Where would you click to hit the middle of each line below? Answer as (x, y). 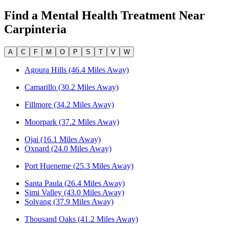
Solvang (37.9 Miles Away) (69, 201)
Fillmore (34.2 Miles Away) (69, 104)
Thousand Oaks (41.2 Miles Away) (81, 219)
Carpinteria (35, 29)
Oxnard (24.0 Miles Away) (68, 148)
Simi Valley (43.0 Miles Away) (74, 192)
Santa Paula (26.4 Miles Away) (75, 183)
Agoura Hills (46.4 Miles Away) (77, 70)
